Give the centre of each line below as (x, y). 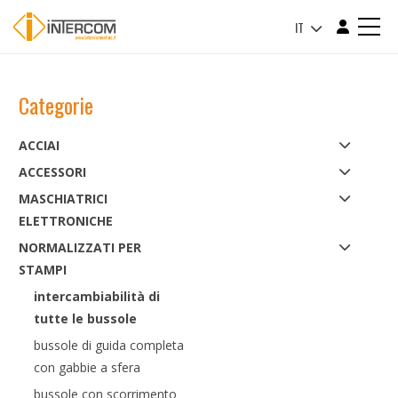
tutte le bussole (85, 318)
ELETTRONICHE (65, 221)
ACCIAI (39, 145)
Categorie (56, 105)
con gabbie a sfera (87, 367)
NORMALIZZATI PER (80, 247)
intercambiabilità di (96, 296)
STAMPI (42, 270)
